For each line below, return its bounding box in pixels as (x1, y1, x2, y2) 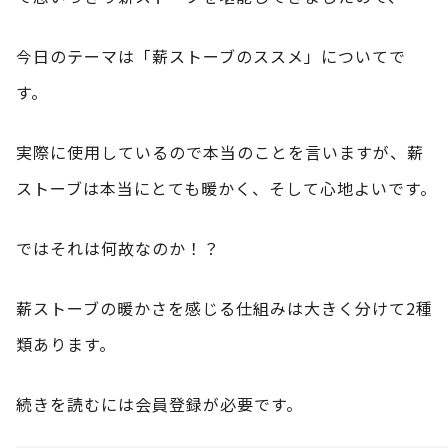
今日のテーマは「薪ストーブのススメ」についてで (16, 43, 406, 68)
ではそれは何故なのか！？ (16, 235, 220, 260)
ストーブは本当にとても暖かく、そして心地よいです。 (16, 175, 437, 200)
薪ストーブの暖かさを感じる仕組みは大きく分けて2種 (16, 295, 433, 320)
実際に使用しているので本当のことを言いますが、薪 (16, 139, 424, 164)
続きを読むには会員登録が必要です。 (16, 391, 303, 416)
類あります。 (16, 331, 116, 356)
